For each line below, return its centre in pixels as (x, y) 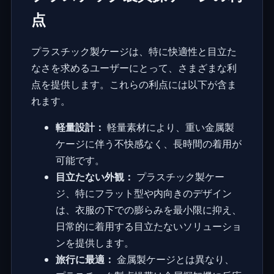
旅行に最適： (85, 260)
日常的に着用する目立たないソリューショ (148, 227)
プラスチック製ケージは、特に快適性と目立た (134, 52)
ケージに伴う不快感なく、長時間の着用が (148, 144)
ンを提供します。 (94, 243)
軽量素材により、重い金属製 (169, 128)
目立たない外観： (94, 177)
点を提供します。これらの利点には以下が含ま (134, 85)
